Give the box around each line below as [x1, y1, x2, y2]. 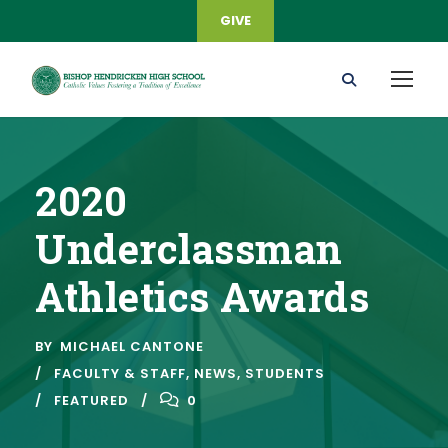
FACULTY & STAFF [54, 364, 186, 383]
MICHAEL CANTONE [60, 337, 204, 356]
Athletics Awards [35, 270, 369, 323]
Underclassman [35, 222, 343, 275]
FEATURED [54, 391, 129, 410]
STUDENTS [245, 364, 325, 383]
